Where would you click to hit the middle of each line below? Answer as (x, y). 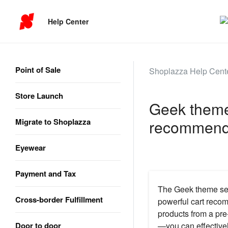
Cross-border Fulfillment (59, 199)
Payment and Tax (46, 174)
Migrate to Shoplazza (53, 122)
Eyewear (31, 148)
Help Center (68, 21)
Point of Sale (38, 70)
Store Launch (39, 96)
